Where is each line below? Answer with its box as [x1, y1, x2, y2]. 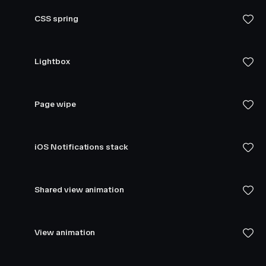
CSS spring [34, 14, 78, 24]
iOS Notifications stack [34, 142, 128, 152]
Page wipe [34, 99, 76, 109]
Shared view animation [34, 185, 124, 195]
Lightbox [34, 56, 70, 66]
